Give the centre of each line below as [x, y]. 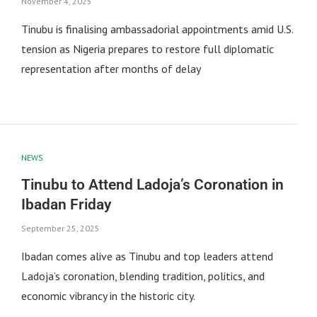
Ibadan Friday [66, 205]
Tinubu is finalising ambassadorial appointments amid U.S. [157, 29]
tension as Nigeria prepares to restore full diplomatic [147, 48]
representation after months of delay [111, 68]
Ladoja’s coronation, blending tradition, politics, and [143, 276]
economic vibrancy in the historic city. [108, 296]
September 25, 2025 [60, 229]
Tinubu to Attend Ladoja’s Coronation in [152, 185]
